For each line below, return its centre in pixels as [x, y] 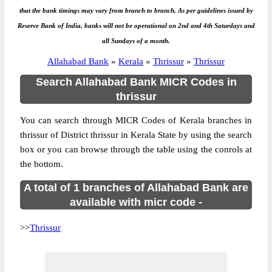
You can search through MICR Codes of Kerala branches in [136, 120]
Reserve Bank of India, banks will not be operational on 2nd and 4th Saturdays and [136, 25]
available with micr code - [136, 202]
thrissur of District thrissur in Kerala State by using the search [136, 135]
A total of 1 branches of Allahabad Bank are [136, 188]
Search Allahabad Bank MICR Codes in [136, 82]
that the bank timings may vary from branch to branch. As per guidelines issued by [136, 10]
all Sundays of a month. [136, 41]
